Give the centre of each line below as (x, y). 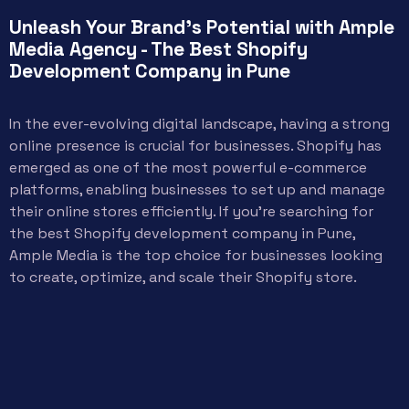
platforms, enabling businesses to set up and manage (197, 189)
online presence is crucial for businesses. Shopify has (195, 146)
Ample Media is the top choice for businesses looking (196, 255)
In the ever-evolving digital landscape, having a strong (199, 124)
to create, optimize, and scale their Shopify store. (183, 277)
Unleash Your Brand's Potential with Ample (202, 27)
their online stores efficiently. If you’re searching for (191, 211)
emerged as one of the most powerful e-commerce (188, 168)
